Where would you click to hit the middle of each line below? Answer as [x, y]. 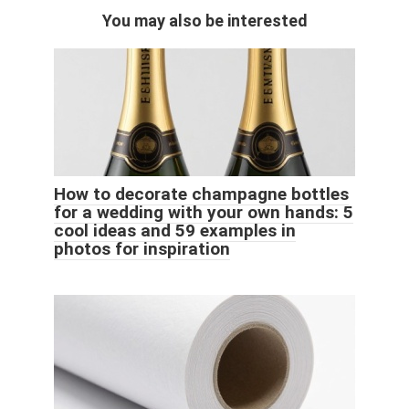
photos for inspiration [142, 248]
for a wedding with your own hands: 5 [204, 212]
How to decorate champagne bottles [201, 194]
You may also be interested [204, 20]
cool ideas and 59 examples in [175, 230]
